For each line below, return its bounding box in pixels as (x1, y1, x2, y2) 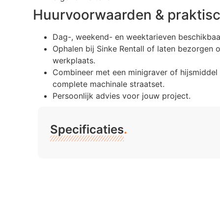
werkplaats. (53, 55, 96, 66)
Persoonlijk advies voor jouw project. (53, 91, 191, 101)
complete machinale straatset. (53, 79, 165, 89)
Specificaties (50, 122, 124, 137)
